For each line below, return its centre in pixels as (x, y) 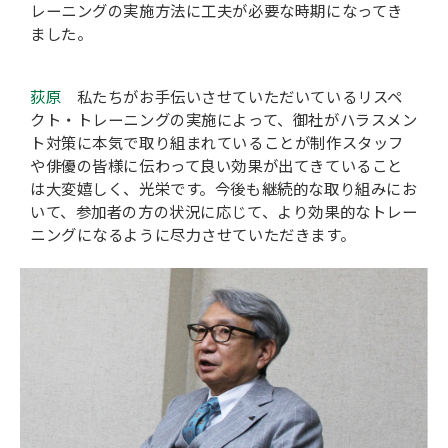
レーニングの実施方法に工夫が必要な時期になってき (216, 11)
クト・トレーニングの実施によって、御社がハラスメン (224, 120)
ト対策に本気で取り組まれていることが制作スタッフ (217, 143)
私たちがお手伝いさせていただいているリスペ (232, 97)
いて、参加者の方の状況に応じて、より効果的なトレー (224, 212)
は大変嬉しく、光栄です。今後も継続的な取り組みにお (224, 189)
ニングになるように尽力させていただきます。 (193, 235)
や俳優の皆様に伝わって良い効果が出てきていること (216, 166)
